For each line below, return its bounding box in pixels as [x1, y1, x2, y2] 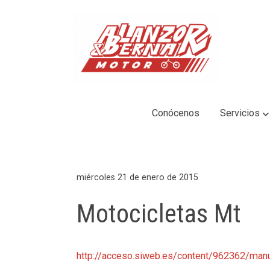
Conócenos [152, 107, 200, 119]
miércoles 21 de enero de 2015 [77, 172, 199, 182]
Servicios [219, 107, 260, 119]
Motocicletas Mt [77, 198, 242, 228]
